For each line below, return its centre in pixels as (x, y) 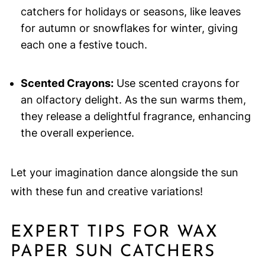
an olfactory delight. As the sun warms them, (133, 100)
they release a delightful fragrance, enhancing (135, 117)
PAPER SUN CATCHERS (113, 252)
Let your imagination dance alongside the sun (124, 173)
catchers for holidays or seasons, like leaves (130, 12)
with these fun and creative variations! (106, 192)
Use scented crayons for (176, 83)
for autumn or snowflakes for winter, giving (129, 28)
